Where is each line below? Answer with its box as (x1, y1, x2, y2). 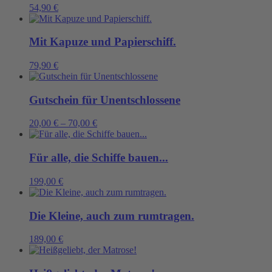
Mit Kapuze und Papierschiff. (29, 35, 176, 49)
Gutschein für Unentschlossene (29, 93, 180, 106)
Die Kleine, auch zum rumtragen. (29, 209, 194, 222)
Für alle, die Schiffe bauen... (29, 151, 168, 165)
